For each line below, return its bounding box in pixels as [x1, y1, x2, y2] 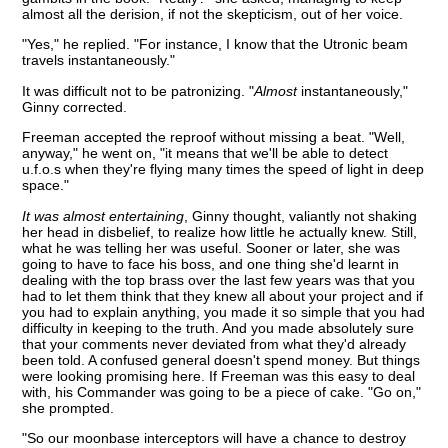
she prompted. [22, 399, 115, 416]
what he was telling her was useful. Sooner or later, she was [22, 239, 401, 256]
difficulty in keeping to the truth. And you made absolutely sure [22, 319, 415, 336]
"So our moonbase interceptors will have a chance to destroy [22, 429, 407, 446]
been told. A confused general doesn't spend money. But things [22, 351, 421, 368]
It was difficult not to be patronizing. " [22, 82, 255, 99]
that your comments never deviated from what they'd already [22, 335, 407, 352]
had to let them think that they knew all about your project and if [22, 287, 424, 304]
